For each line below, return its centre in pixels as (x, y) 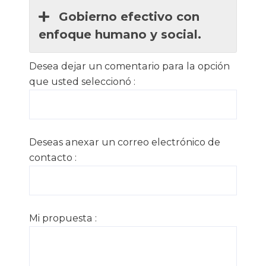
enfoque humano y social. (120, 35)
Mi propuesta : (63, 218)
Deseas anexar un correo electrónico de (125, 142)
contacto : (53, 158)
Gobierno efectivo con (127, 17)
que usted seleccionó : (82, 82)
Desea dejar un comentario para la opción (129, 66)
